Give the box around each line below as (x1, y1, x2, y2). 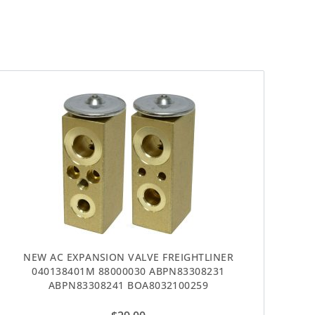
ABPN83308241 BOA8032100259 (48, 278, 209, 292)
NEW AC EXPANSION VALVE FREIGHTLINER (23, 250, 234, 264)
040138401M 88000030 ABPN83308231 (32, 264, 225, 278)
